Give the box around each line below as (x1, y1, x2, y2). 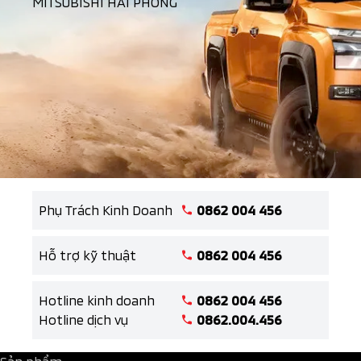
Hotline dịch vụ (39, 311, 128, 327)
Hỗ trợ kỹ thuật (39, 247, 136, 263)
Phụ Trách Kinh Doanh (39, 201, 172, 218)
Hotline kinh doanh (39, 292, 155, 308)
